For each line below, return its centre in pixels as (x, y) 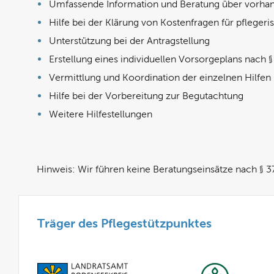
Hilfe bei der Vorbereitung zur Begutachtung (146, 96)
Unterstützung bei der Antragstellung (129, 41)
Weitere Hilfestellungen (101, 114)
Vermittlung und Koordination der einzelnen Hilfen (160, 77)
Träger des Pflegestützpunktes (124, 223)
